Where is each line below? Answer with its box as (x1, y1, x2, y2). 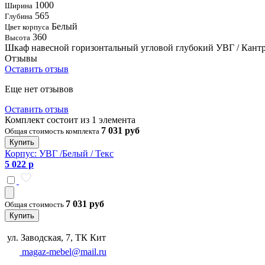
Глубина (5, 11, 33, 21)
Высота (5, 33, 30, 42)
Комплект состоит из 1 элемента (5, 114, 135, 125)
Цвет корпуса (5, 22, 49, 31)
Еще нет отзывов (5, 83, 73, 94)
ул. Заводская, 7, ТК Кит (5, 232, 106, 243)
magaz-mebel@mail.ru (20, 246, 106, 257)
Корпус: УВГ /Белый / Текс (5, 148, 114, 159)
